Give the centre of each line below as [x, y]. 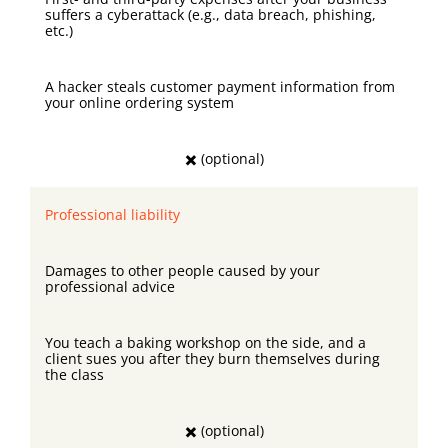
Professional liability [112, 215]
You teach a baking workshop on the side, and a [205, 343]
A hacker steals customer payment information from [220, 87]
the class [74, 375]
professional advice [110, 287]
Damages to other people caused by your [182, 271]
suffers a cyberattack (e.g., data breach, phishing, [210, 15]
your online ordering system [139, 103]
